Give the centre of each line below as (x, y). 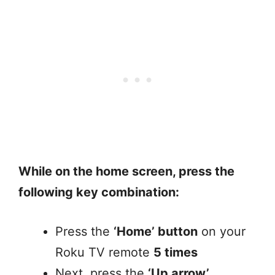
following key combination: (99, 192)
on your (222, 232)
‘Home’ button (156, 232)
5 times (176, 253)
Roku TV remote (104, 253)
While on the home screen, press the (126, 172)
